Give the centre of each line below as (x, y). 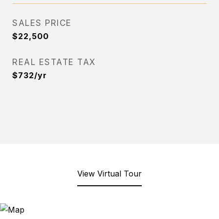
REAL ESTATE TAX (54, 62)
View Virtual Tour (109, 174)
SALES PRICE (42, 23)
